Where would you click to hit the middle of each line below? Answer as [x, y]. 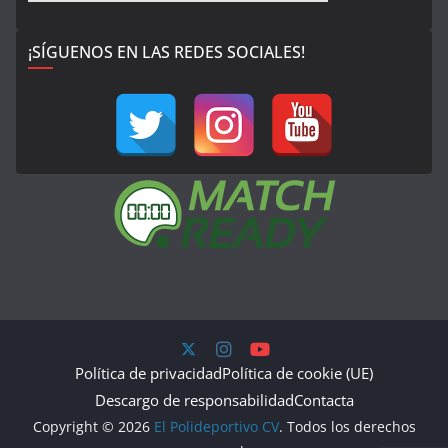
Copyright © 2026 [93, 426]
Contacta [323, 399]
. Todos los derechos [347, 426]
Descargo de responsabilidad [194, 399]
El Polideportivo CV [216, 426]
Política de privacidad [148, 372]
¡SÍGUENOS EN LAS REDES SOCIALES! [166, 51]
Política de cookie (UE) [297, 372]
